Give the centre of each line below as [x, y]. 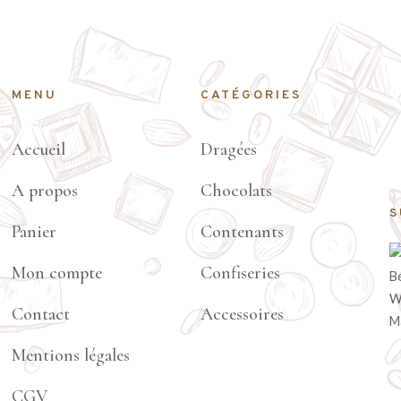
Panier [34, 232]
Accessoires [242, 315]
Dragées [228, 150]
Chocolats [236, 191]
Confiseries [240, 273]
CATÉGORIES [251, 96]
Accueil [39, 150]
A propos [45, 191]
